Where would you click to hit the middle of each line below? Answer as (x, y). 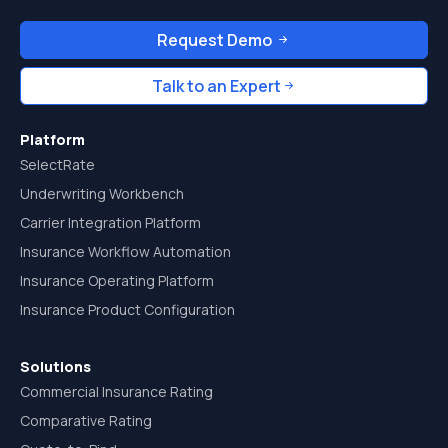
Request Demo (216, 40)
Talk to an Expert (216, 86)
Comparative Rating (86, 420)
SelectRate (57, 164)
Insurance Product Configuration (127, 309)
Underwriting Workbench (102, 193)
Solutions (55, 366)
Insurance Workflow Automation (125, 251)
